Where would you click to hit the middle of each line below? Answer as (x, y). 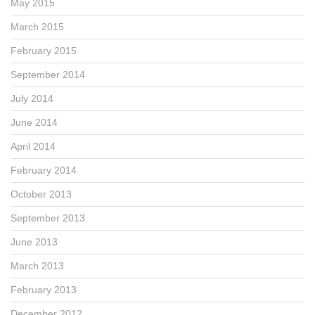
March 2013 (37, 265)
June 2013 (34, 242)
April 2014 (33, 146)
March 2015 (37, 26)
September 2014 (48, 74)
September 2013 (48, 218)
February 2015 (44, 50)
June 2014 (34, 122)
